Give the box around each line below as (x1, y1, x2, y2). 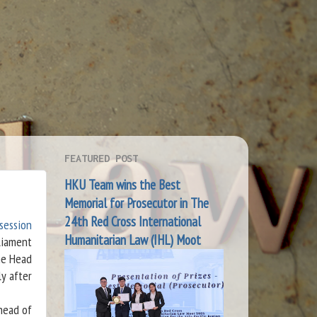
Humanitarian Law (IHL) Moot (64, 231, 201, 248)
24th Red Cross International (64, 212, 201, 230)
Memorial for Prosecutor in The (64, 194, 209, 212)
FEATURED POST (64, 151, 138, 164)
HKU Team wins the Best (64, 175, 180, 193)
